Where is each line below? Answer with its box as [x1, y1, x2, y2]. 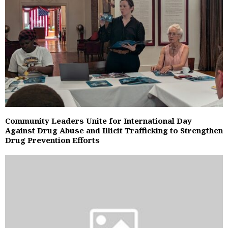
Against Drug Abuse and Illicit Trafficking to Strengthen [5, 125, 223, 136]
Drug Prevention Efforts [5, 135, 100, 146]
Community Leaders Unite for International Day [5, 116, 192, 126]
